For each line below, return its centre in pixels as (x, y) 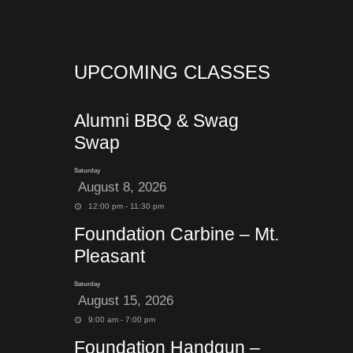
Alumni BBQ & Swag (156, 121)
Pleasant (110, 256)
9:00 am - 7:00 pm (121, 320)
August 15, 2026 (124, 301)
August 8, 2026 (120, 187)
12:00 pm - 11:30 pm (125, 206)
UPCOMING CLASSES (172, 72)
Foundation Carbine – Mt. (176, 234)
